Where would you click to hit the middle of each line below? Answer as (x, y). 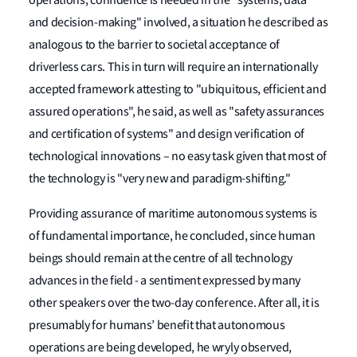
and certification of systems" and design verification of (167, 134)
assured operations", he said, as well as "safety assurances (177, 112)
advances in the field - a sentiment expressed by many (165, 280)
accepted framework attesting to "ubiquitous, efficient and (178, 89)
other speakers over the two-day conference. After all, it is (174, 303)
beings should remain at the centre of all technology (161, 258)
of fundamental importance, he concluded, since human (172, 236)
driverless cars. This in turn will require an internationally (173, 67)
